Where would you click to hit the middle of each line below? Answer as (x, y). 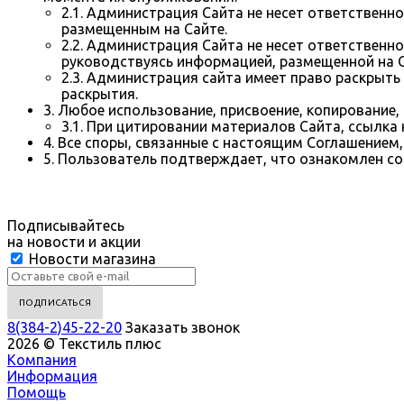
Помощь (37, 392)
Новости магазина (91, 258)
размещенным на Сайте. (144, 28)
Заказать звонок (183, 327)
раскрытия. (100, 93)
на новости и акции (74, 241)
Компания (42, 359)
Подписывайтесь (66, 225)
